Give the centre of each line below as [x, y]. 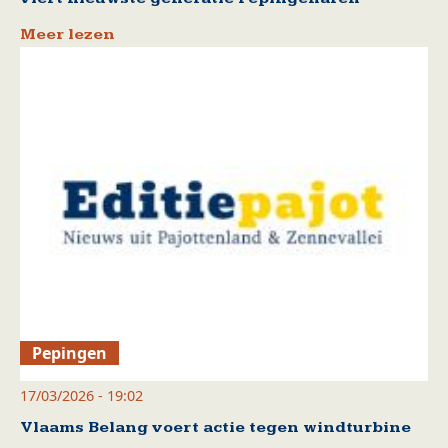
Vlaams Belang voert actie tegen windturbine [215, 427]
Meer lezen [67, 34]
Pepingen [70, 352]
